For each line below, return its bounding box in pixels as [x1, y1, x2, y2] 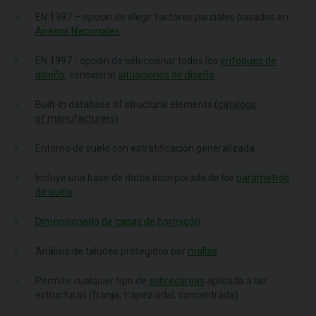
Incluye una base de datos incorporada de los [35, 172, 236, 183]
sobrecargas [149, 275, 205, 286]
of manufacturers [35, 113, 115, 124]
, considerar [65, 69, 119, 80]
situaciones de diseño [119, 69, 214, 80]
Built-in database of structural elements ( [35, 99, 218, 110]
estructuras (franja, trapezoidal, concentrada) [35, 289, 238, 300]
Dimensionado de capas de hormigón [35, 216, 200, 227]
